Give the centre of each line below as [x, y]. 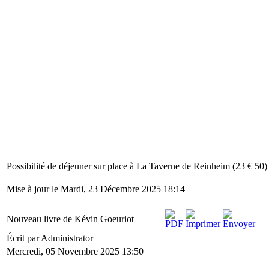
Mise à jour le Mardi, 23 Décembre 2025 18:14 [96, 189]
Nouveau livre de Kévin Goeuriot [70, 219]
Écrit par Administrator [51, 238]
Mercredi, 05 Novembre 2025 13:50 [75, 251]
